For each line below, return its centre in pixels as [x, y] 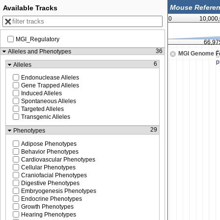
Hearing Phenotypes [49, 214]
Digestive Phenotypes [50, 183]
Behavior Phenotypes [50, 151]
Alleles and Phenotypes [40, 52]
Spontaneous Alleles [49, 101]
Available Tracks [30, 8]
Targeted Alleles [42, 109]
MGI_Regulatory [38, 39]
